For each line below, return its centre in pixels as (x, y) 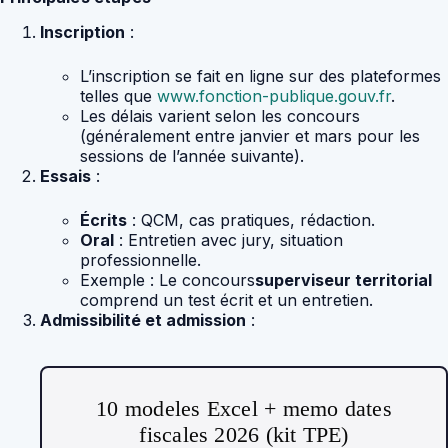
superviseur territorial (343, 280)
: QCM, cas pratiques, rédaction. (251, 220)
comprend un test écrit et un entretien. (226, 300)
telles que (118, 96)
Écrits (103, 220)
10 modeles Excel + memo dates (244, 409)
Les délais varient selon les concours (220, 116)
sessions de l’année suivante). (192, 156)
